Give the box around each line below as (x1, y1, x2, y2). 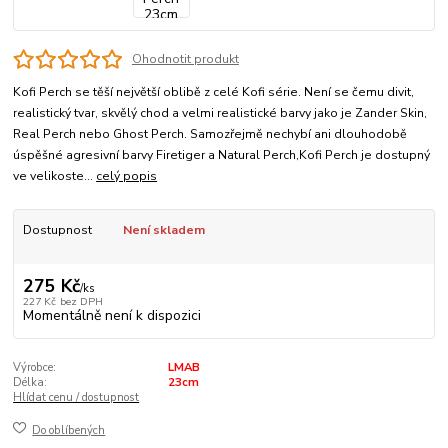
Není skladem (122, 222, 205, 239)
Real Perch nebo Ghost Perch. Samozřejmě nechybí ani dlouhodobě (13, 126, 408, 143)
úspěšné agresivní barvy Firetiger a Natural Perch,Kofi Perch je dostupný (13, 147, 431, 164)
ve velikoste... (13, 168, 97, 185)
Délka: (13, 375, 48, 391)
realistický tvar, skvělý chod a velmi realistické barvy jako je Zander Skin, (13, 105, 428, 122)
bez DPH (59, 294, 103, 310)
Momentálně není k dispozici (22, 306, 201, 326)
